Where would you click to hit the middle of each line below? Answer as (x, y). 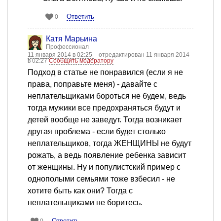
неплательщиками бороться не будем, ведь (107, 96)
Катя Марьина (72, 39)
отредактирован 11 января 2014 (144, 55)
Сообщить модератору (81, 61)
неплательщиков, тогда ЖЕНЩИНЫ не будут (110, 144)
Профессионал (67, 47)
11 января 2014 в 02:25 (61, 55)
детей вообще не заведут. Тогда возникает (105, 120)
